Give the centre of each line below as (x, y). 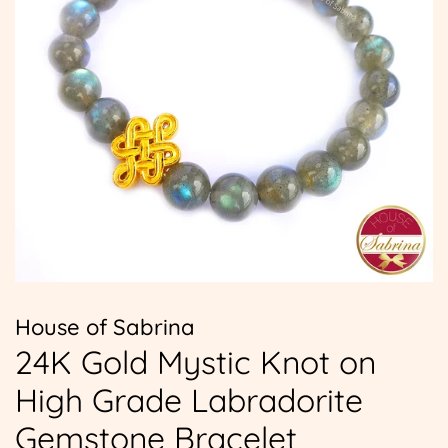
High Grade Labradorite (189, 400)
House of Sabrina (105, 327)
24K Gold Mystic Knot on (195, 362)
